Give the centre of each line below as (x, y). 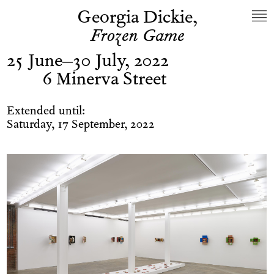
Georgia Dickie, (137, 19)
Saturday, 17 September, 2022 (81, 125)
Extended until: (46, 112)
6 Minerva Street (104, 81)
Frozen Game (137, 37)
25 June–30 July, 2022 (88, 62)
